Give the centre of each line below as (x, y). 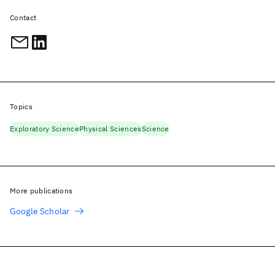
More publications (41, 191)
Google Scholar (40, 211)
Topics (21, 107)
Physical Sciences (110, 129)
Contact (23, 17)
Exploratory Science (45, 129)
